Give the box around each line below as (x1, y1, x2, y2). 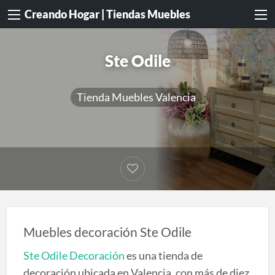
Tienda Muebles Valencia (76, 90, 196, 104)
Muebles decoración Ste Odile (23, 224, 192, 241)
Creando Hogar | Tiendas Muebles (25, 7, 190, 21)
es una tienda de (124, 248, 203, 262)
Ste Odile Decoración (23, 248, 125, 262)
